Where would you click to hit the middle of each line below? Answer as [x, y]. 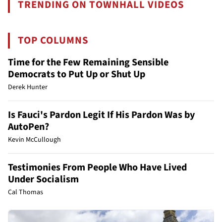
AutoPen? [28, 127]
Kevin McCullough [34, 140]
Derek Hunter [28, 87]
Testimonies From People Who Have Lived [97, 168]
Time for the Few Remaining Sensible [88, 63]
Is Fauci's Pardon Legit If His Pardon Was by [101, 115]
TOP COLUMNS [54, 41]
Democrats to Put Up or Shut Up [77, 75]
